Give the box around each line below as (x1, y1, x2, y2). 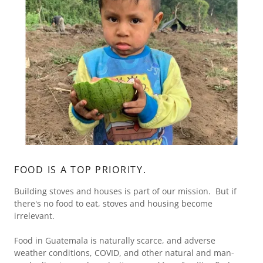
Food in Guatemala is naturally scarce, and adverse (14, 234, 215, 246)
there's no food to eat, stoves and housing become (14, 197, 213, 209)
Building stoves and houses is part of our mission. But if (14, 185, 237, 197)
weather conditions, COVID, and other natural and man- (14, 247, 234, 258)
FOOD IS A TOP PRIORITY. (14, 163, 147, 176)
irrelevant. (14, 210, 55, 221)
